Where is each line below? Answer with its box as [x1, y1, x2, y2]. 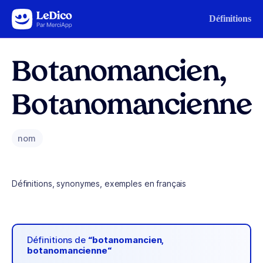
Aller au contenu [14, 11, 75, 21]
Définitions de [27, 234, 89, 246]
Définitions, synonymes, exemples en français [12, 178, 187, 188]
